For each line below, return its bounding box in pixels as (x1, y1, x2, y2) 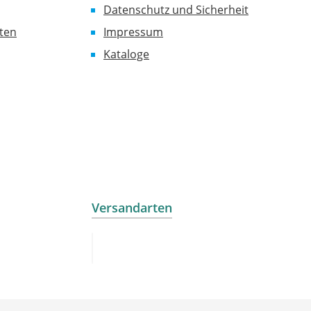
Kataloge (103, 47, 149, 62)
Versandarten (92, 199, 172, 216)
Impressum (103, 24, 163, 40)
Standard (91, 264, 140, 279)
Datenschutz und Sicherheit (103, 2, 249, 17)
